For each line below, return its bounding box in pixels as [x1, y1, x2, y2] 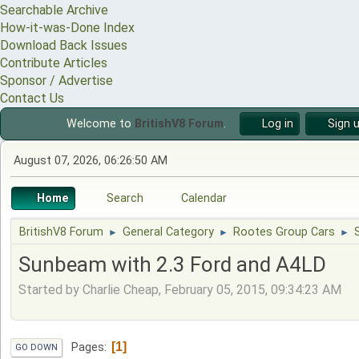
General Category [123, 225, 214, 239]
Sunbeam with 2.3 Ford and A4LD [18, 252, 326, 276]
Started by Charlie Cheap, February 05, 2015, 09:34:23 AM [18, 281, 341, 297]
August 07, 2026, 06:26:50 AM [14, 154, 167, 167]
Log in [262, 117, 293, 131]
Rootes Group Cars [233, 225, 335, 239]
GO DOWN [15, 341, 58, 353]
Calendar [181, 192, 227, 205]
